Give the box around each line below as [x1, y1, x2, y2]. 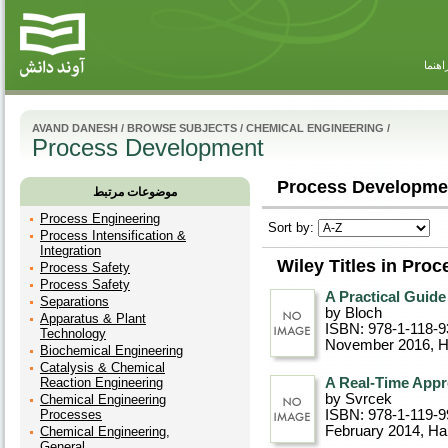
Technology [40, 326, 106, 341]
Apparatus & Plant [40, 311, 146, 326]
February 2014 [325, 423, 420, 439]
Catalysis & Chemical [40, 360, 165, 375]
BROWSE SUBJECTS [127, 122, 237, 134]
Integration [40, 243, 101, 258]
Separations [40, 294, 109, 309]
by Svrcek [325, 391, 392, 407]
